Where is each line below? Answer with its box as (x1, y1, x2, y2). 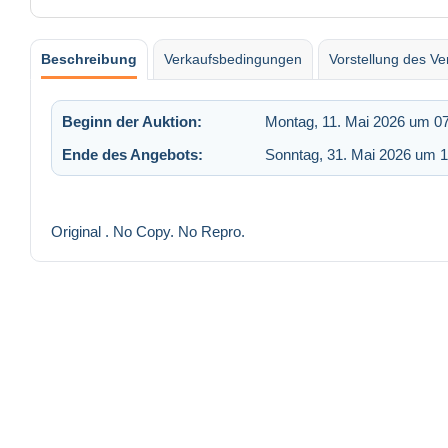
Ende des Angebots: (62, 145, 203, 163)
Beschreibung (41, 50, 137, 67)
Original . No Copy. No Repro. (51, 223, 245, 241)
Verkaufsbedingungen (164, 50, 302, 67)
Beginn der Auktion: (62, 112, 202, 130)
